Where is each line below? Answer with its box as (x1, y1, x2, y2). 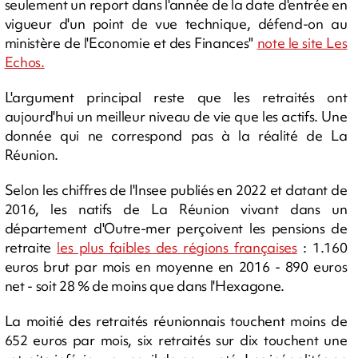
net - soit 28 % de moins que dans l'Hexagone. (4, 276, 285, 295)
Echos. (4, 52, 45, 71)
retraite (4, 237, 58, 257)
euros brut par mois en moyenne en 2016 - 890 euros (4, 257, 348, 276)
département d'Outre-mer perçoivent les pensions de (4, 218, 348, 237)
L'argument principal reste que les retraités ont (4, 87, 348, 106)
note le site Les (257, 33, 348, 52)
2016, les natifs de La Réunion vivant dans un (4, 199, 348, 218)
